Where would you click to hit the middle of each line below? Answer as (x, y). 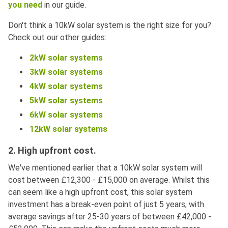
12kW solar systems (68, 129)
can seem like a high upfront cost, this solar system (100, 192)
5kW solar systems (66, 100)
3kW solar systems (66, 72)
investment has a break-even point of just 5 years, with (106, 204)
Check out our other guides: (57, 37)
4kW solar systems (66, 86)
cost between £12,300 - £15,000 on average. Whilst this (109, 180)
